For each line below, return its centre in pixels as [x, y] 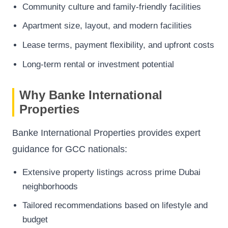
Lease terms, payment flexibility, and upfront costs [118, 45]
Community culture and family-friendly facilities [112, 7]
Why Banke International [91, 95]
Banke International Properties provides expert [106, 133]
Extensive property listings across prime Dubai [111, 172]
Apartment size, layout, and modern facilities [107, 26]
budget [35, 220]
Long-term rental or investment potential [98, 64]
